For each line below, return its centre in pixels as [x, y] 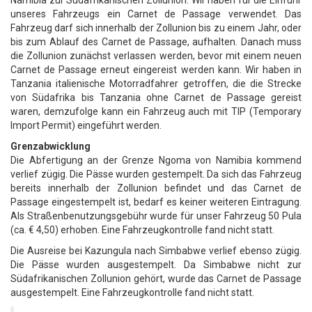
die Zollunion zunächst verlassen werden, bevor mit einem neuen [156, 56]
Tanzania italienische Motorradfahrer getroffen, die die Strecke [156, 84]
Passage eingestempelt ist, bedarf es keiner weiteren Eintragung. [156, 202]
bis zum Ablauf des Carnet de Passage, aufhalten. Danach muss [156, 42]
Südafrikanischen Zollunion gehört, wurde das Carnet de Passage [156, 279]
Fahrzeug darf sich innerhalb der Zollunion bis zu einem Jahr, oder [156, 28]
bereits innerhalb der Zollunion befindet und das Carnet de [156, 188]
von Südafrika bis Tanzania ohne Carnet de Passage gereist [156, 97]
